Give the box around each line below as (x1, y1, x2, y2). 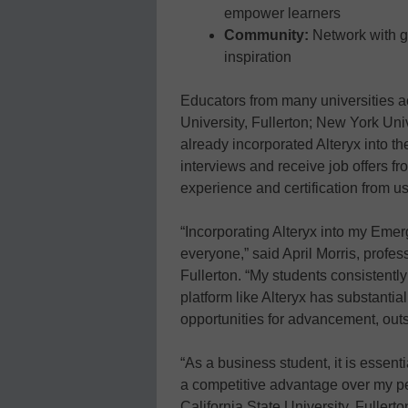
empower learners (224, 5, 341, 21)
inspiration (224, 48, 291, 65)
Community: (224, 26, 309, 43)
